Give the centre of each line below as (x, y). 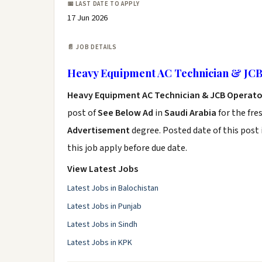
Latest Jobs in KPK (100, 243)
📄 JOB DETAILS (92, 47)
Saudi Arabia (190, 113)
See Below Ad (126, 113)
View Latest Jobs (103, 169)
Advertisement (99, 130)
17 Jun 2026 (87, 18)
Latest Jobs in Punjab (104, 206)
